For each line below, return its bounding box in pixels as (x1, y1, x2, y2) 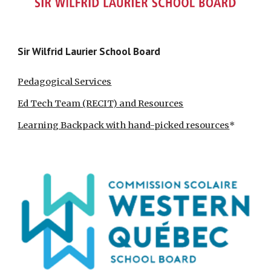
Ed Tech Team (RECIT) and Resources (18, 97, 184, 109)
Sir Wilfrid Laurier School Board (18, 44, 161, 58)
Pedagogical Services (18, 76, 112, 87)
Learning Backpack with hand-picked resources (18, 119, 230, 131)
